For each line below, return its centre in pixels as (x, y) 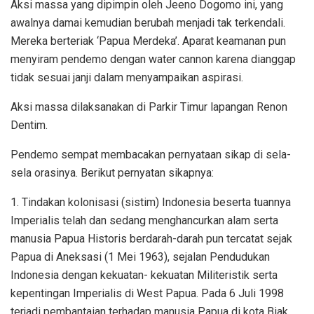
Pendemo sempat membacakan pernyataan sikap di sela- (151, 155)
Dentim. (29, 125)
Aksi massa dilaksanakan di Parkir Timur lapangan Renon (149, 107)
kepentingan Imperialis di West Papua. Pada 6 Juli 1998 (147, 294)
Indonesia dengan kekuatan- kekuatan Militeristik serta (144, 275)
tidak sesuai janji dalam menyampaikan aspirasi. (127, 78)
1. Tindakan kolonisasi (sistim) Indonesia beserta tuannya (151, 203)
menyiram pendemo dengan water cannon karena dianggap (153, 60)
